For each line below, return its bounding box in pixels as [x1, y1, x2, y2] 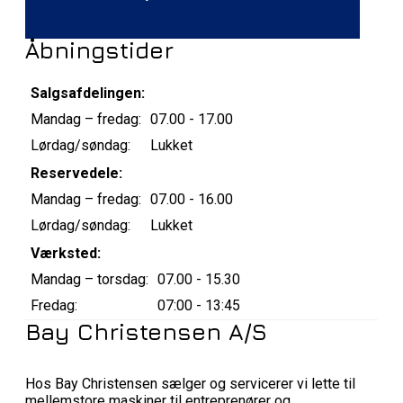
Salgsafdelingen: [31, 85, 145, 103]
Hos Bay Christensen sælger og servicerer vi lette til [25, 375, 355, 393]
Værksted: [31, 245, 101, 263]
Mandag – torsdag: [31, 271, 148, 289]
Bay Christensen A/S [25, 318, 267, 346]
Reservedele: [31, 165, 122, 183]
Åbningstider [25, 36, 174, 65]
